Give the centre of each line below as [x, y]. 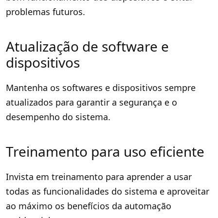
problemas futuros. [45, 11]
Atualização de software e [87, 46]
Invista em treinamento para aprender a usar [99, 176]
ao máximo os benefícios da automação [89, 206]
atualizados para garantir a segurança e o [91, 102]
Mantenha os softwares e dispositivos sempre [101, 87]
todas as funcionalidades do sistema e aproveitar [108, 191]
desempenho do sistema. [58, 117]
